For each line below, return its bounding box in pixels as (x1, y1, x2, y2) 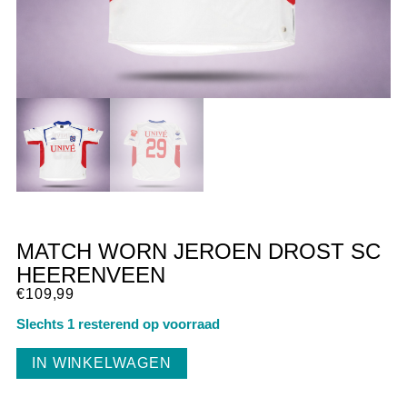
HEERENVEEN (15, 262, 165, 287)
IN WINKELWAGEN (31, 354, 172, 371)
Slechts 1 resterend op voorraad (15, 317, 220, 333)
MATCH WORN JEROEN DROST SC (15, 238, 381, 263)
